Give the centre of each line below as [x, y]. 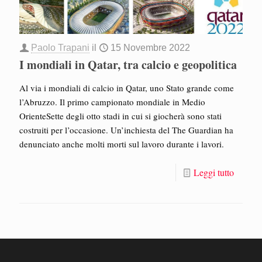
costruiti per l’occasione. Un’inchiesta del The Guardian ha [126, 130]
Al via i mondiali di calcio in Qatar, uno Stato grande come [127, 88]
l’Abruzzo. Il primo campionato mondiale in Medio [112, 102]
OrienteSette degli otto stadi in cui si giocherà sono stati [120, 116]
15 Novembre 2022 [150, 48]
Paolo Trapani [60, 48]
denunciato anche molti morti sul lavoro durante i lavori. [122, 144]
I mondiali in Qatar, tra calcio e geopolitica [128, 65]
